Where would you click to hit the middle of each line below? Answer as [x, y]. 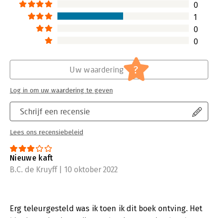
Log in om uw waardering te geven [61, 90]
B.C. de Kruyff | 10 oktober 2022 [64, 169]
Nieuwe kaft [32, 158]
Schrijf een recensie [55, 111]
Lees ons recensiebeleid [46, 132]
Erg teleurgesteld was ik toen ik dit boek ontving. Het [106, 208]
